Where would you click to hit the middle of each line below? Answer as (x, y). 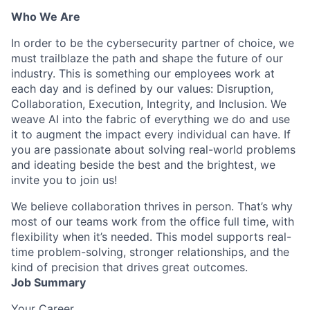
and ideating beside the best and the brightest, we (143, 164)
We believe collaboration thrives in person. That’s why (152, 206)
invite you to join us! (64, 180)
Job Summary (48, 282)
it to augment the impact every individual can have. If (151, 134)
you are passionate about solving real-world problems (153, 149)
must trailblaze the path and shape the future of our (147, 58)
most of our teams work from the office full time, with (153, 221)
